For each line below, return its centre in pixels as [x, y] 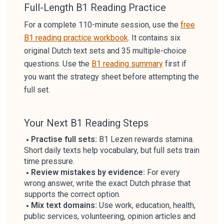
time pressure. [49, 161]
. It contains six [154, 38]
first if [175, 64]
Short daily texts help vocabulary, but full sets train [112, 150]
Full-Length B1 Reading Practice [95, 7]
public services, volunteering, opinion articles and [110, 216]
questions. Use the [58, 64]
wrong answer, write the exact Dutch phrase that [107, 183]
